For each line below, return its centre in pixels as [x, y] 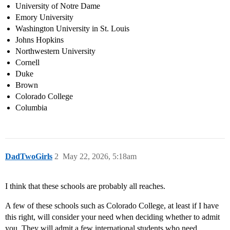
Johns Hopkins [40, 40]
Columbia [31, 107]
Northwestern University [55, 51]
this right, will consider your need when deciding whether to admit [112, 217]
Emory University [44, 17]
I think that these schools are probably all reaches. [85, 186]
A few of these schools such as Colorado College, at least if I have [112, 205]
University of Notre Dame [58, 6]
